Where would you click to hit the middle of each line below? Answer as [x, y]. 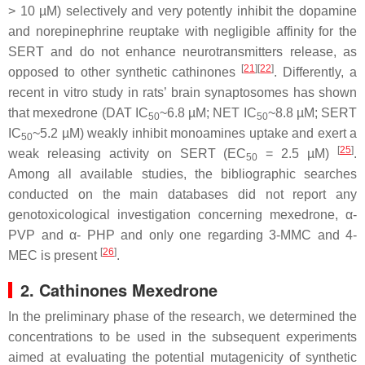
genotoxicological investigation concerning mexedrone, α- [182, 215]
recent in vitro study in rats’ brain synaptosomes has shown [182, 92]
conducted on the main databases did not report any [182, 194]
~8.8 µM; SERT [312, 113]
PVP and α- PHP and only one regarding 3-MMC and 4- [182, 235]
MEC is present [54, 255]
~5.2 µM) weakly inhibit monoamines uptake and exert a [195, 133]
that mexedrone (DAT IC [78, 113]
